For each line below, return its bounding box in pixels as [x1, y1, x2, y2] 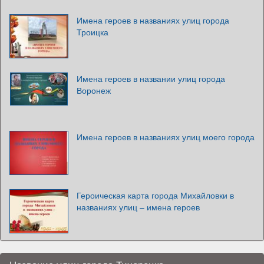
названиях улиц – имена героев [77, 200, 200, 213]
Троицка [77, 25, 108, 38]
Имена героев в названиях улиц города [77, 14, 229, 26]
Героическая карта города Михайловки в [77, 189, 234, 201]
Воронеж [77, 84, 111, 96]
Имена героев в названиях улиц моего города [77, 130, 255, 143]
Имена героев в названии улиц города [77, 72, 225, 84]
